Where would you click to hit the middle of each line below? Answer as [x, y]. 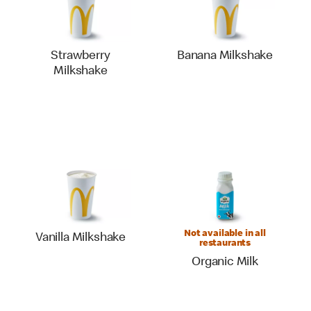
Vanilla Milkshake [81, 238]
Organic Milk [225, 262]
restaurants [225, 244]
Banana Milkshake [225, 56]
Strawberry [81, 56]
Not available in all [225, 234]
